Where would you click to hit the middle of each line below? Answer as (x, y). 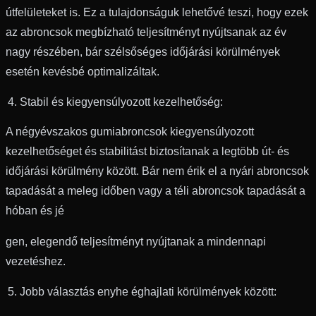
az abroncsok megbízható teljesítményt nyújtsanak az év (146, 32)
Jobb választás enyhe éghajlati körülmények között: (148, 291)
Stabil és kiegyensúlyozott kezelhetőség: (121, 102)
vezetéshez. (36, 261)
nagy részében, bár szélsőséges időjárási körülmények (143, 51)
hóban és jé (35, 210)
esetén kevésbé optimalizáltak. (83, 71)
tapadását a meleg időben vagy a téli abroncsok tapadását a (156, 190)
